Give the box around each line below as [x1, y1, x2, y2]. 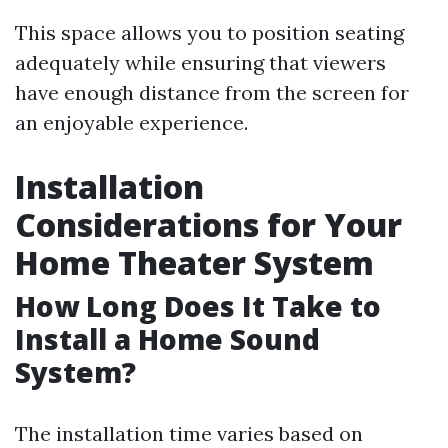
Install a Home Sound [15, 320, 320, 358]
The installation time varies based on [15, 421, 363, 446]
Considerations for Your [15, 203, 402, 246]
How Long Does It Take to [15, 287, 381, 325]
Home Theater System [15, 241, 374, 284]
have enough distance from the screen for [15, 80, 409, 105]
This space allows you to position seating [15, 20, 404, 45]
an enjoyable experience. [15, 110, 248, 135]
